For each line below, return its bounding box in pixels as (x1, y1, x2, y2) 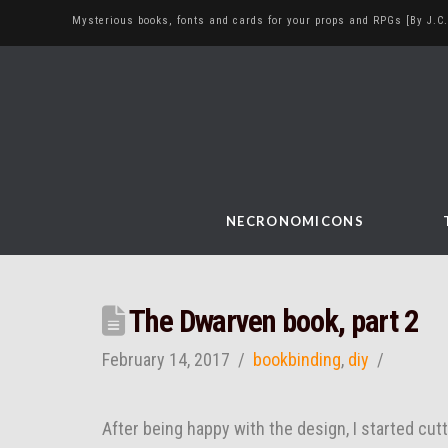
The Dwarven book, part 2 (123, 304, 419, 340)
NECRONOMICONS (226, 213, 364, 230)
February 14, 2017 (102, 349, 230, 371)
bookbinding (253, 349, 342, 371)
